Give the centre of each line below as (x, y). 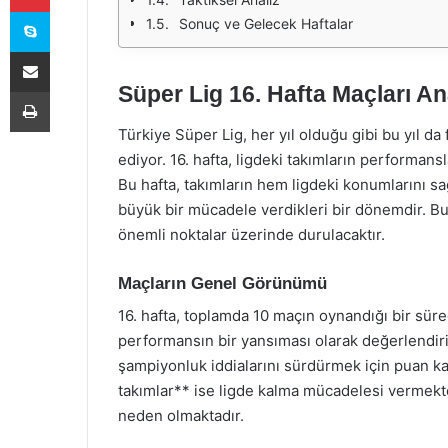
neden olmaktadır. (181, 415)
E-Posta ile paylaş (68, 51)
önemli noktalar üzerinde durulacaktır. (251, 234)
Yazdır (68, 91)
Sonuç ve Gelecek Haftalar (266, 23)
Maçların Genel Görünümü (222, 283)
